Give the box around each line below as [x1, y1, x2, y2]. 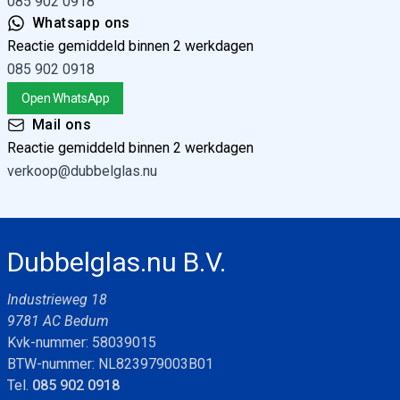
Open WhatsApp [21, 91, 110, 105]
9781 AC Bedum [7, 312, 109, 329]
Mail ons [32, 116, 92, 133]
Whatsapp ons [32, 14, 130, 31]
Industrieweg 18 [7, 291, 107, 308]
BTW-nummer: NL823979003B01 [7, 355, 213, 372]
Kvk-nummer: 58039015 [7, 334, 156, 351]
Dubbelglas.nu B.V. [7, 246, 226, 278]
